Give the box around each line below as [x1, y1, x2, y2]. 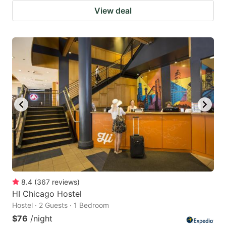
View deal [94, 5, 132, 16]
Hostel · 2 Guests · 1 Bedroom [12, 201, 109, 210]
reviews [52, 178, 77, 187]
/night [30, 213, 52, 224]
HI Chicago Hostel [12, 189, 82, 199]
